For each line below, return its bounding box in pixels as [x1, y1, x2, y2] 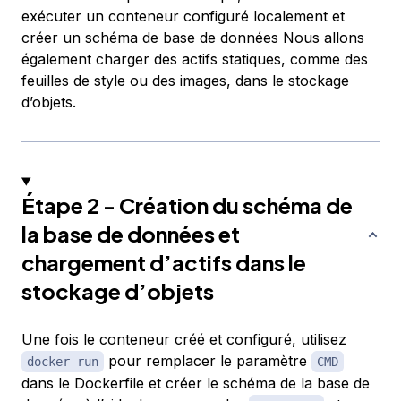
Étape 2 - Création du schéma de [21, 192, 353, 219]
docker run [27, 354, 98, 370]
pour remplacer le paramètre [104, 352, 311, 371]
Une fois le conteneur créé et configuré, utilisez [21, 330, 346, 349]
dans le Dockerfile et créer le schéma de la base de [21, 374, 370, 393]
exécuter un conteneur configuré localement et [21, 7, 345, 26]
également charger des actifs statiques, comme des [21, 50, 368, 69]
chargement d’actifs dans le [21, 249, 306, 277]
